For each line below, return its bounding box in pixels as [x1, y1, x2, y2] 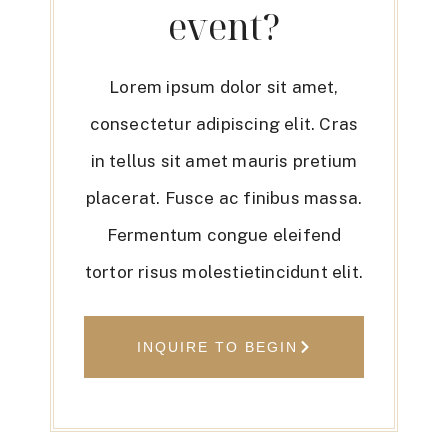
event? [168, 2, 280, 52]
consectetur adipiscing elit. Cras [89, 114, 359, 135]
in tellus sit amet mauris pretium [90, 151, 358, 172]
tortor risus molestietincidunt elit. [84, 262, 364, 283]
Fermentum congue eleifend [106, 225, 342, 246]
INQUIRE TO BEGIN [136, 339, 298, 356]
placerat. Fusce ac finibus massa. [85, 188, 363, 209]
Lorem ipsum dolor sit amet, [109, 77, 339, 98]
